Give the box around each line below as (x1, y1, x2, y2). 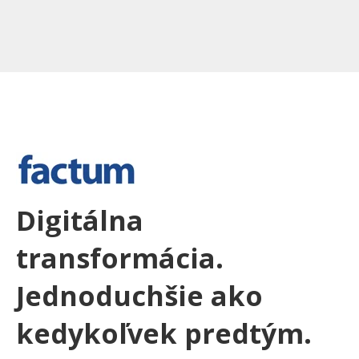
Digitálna (16, 201, 143, 239)
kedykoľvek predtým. (16, 314, 312, 352)
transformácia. (16, 239, 224, 276)
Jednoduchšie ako (16, 276, 263, 314)
